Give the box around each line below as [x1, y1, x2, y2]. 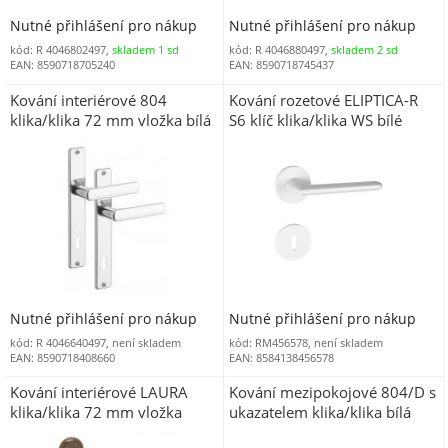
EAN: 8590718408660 [9, 349, 115, 365]
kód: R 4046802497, [9, 42, 112, 58]
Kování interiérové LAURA [9, 382, 188, 403]
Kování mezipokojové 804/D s [229, 382, 437, 403]
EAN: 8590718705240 [9, 57, 115, 73]
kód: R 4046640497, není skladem [9, 334, 181, 350]
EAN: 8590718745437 [229, 57, 335, 73]
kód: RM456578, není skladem [229, 334, 384, 350]
